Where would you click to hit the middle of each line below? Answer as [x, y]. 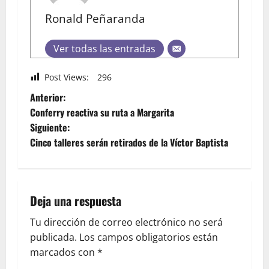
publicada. [53, 237]
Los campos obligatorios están [149, 237]
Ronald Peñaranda [95, 18]
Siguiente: [50, 128]
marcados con [64, 252]
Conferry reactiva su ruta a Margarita [102, 113]
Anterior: [48, 98]
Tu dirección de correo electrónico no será [126, 222]
